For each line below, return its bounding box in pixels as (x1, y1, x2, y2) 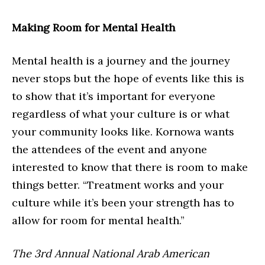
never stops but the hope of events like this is (12, 72, 244, 86)
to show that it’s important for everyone (12, 89, 215, 104)
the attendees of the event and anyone (12, 143, 207, 157)
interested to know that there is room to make (12, 160, 248, 174)
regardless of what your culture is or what (12, 107, 230, 121)
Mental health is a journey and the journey (12, 54, 230, 68)
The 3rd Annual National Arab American (12, 247, 209, 261)
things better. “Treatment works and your (12, 178, 224, 192)
